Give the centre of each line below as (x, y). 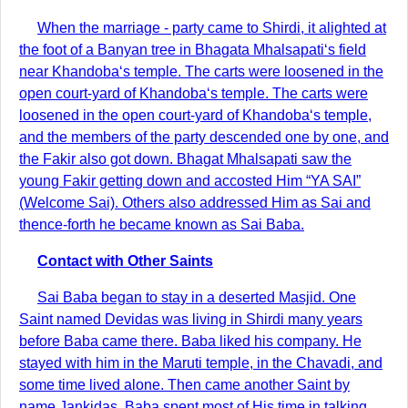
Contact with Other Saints (125, 261)
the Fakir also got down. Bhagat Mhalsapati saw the (185, 159)
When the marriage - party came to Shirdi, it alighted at (212, 28)
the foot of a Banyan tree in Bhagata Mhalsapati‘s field (193, 50)
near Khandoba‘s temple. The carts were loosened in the (201, 71)
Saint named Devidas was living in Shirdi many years (191, 319)
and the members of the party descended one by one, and (204, 137)
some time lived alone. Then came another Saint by (184, 385)
